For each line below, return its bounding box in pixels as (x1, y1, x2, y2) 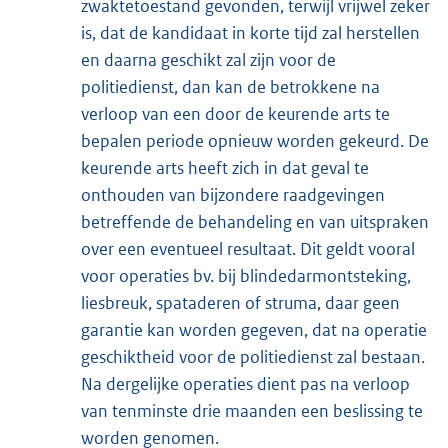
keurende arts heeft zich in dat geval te (81, 156, 369, 179)
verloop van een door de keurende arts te (81, 102, 390, 125)
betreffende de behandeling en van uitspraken (81, 210, 429, 233)
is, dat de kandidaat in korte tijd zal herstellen (81, 21, 420, 44)
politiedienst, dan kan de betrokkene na (81, 75, 380, 98)
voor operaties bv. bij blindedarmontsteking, (81, 264, 411, 287)
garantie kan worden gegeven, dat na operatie (81, 318, 427, 341)
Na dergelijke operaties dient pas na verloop (81, 372, 410, 395)
